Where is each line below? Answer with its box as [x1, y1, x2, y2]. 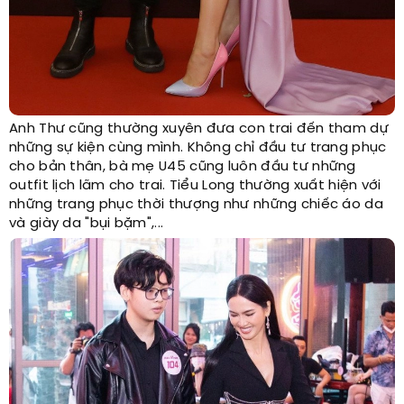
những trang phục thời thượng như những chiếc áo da [9, 197, 383, 212]
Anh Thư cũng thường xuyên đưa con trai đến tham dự [9, 121, 389, 136]
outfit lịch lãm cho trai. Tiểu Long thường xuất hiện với [9, 178, 381, 193]
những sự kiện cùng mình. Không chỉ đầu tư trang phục [9, 140, 387, 155]
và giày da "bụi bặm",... [9, 216, 164, 231]
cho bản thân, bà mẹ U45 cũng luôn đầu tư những [9, 159, 356, 174]
